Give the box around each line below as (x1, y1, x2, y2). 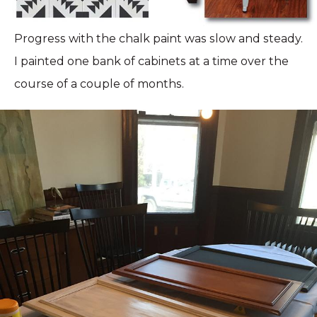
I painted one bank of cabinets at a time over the (14, 54, 289, 68)
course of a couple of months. (14, 76, 184, 91)
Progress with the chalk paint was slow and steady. (14, 31, 303, 45)
